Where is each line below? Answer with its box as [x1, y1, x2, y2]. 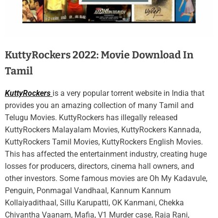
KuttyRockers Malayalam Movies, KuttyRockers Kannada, [5, 125, 201, 135]
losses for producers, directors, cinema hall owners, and [5, 162, 194, 171]
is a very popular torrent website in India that [53, 89, 204, 98]
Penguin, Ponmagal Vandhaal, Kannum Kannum [5, 186, 171, 196]
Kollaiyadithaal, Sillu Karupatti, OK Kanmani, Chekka [5, 198, 184, 208]
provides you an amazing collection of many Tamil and [5, 101, 194, 110]
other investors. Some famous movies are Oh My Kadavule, [5, 174, 207, 183]
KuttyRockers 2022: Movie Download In [5, 49, 194, 62]
